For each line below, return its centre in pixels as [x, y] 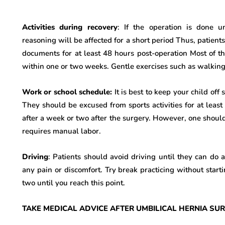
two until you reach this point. [74, 183]
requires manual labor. [62, 131]
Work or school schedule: [68, 92]
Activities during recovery [70, 27]
